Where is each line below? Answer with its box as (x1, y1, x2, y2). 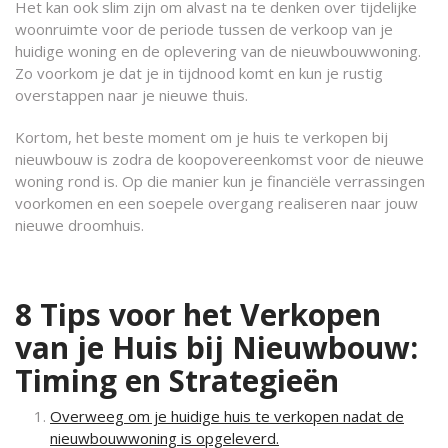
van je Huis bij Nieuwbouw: (15, 327, 418, 368)
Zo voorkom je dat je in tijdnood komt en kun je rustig (15, 63, 383, 83)
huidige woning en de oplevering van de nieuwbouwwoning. (15, 41, 421, 61)
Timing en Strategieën (15, 360, 339, 401)
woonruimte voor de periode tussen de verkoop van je (15, 19, 393, 39)
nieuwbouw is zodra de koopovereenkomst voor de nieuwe (15, 149, 424, 169)
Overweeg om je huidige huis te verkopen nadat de (50, 406, 404, 426)
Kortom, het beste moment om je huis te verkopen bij (15, 127, 388, 147)
